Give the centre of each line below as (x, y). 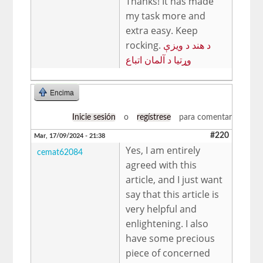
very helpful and (161, 209)
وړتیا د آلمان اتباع (159, 60)
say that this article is (173, 194)
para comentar (204, 117)
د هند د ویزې (187, 45)
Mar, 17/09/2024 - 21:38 (70, 136)
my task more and (166, 16)
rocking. (145, 45)
